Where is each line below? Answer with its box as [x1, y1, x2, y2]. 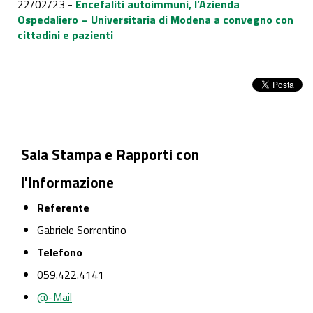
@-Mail [37, 289, 72, 306]
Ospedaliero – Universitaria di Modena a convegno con [17, 11, 293, 29]
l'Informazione [21, 171, 114, 194]
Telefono [37, 244, 82, 261]
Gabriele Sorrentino [37, 221, 126, 239]
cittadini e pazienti [17, 27, 113, 44]
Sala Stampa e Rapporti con [21, 143, 199, 166]
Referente [37, 199, 89, 217]
